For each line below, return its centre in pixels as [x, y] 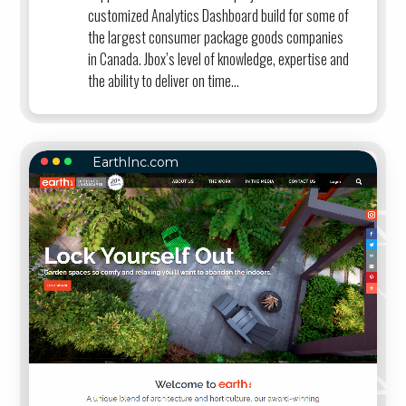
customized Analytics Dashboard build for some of [219, 15]
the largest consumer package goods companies [216, 37]
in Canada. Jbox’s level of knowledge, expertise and [219, 58]
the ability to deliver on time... [164, 80]
